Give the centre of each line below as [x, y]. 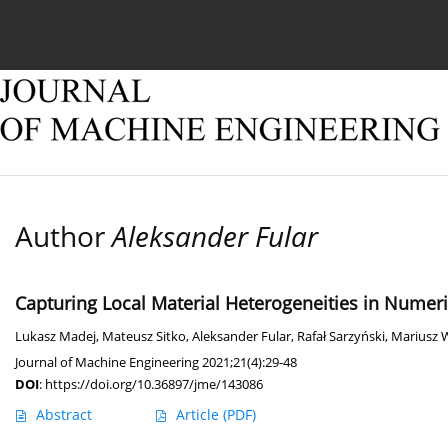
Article [199, 415]
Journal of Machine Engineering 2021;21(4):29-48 [156, 362]
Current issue [90, 27]
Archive [316, 27]
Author [63, 236]
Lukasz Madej [55, 337]
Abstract [64, 415]
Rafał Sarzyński [341, 337]
